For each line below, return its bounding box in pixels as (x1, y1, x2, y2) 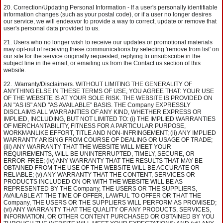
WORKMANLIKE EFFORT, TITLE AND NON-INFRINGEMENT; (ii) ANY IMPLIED (3, 129, 216, 136)
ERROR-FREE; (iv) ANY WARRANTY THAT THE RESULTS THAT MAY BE (3, 157, 203, 164)
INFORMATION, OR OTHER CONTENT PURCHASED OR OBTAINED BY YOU (3, 213, 215, 220)
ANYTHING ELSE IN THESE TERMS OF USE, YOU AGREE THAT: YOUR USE (3, 88, 214, 95)
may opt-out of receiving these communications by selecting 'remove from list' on (3, 46, 219, 53)
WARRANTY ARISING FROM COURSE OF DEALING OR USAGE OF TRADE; (3, 136, 213, 143)
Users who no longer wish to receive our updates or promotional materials (13, 39, 213, 46)
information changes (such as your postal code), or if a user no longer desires (3, 11, 212, 18)
